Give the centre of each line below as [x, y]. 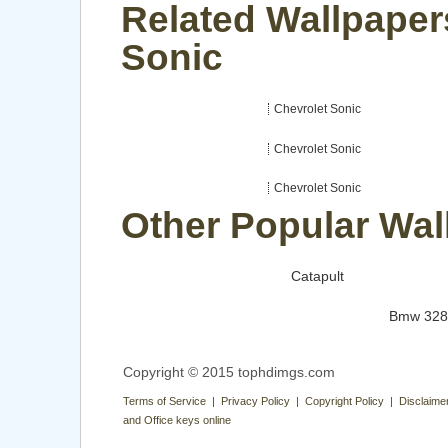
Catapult [318, 276]
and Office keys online [177, 419]
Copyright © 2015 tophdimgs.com [229, 371]
